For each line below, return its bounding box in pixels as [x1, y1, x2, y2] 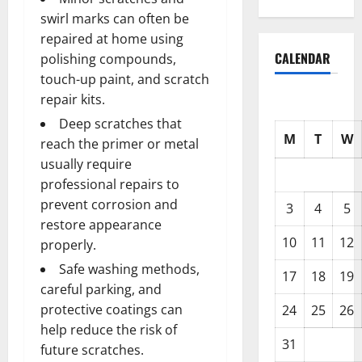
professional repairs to [40, 175, 179, 193]
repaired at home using [40, 29, 183, 48]
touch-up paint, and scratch [40, 69, 209, 88]
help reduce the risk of [40, 320, 177, 339]
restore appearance [40, 215, 162, 234]
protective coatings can [40, 300, 183, 318]
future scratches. [40, 340, 144, 359]
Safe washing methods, [59, 259, 200, 278]
